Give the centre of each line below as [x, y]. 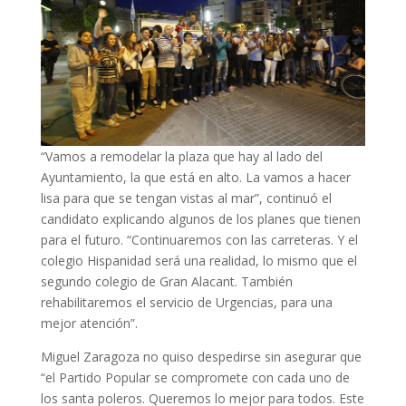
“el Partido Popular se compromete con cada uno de [195, 377]
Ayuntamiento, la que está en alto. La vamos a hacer [195, 177]
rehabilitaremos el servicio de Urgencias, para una [186, 302]
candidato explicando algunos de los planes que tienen [200, 218]
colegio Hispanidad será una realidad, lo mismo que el [198, 260]
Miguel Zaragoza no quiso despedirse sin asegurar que [201, 356]
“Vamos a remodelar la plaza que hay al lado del [181, 156]
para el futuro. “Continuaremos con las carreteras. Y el [199, 239]
